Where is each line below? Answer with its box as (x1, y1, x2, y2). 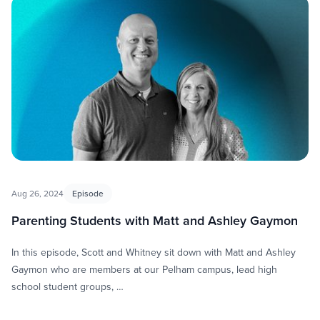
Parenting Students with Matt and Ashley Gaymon (11, 211, 298, 230)
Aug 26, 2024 (11, 187, 64, 200)
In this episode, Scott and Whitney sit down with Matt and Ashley (11, 245, 296, 260)
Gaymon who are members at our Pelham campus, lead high (11, 262, 277, 277)
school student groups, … (11, 279, 124, 294)
